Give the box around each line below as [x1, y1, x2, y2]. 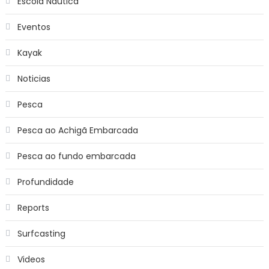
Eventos [17, 21, 50, 34]
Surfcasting [17, 228, 65, 240]
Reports [17, 202, 49, 214]
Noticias [17, 73, 50, 85]
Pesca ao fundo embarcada [17, 150, 136, 163]
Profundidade [17, 176, 74, 189]
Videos [17, 253, 45, 266]
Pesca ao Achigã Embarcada [17, 124, 138, 137]
